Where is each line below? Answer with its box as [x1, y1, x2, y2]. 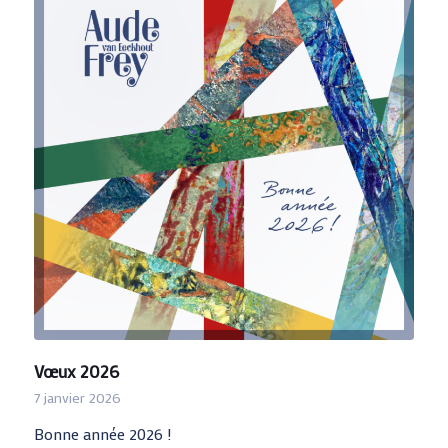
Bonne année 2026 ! [33, 422, 172, 444]
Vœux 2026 [33, 359, 119, 383]
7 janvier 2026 [33, 387, 121, 407]
